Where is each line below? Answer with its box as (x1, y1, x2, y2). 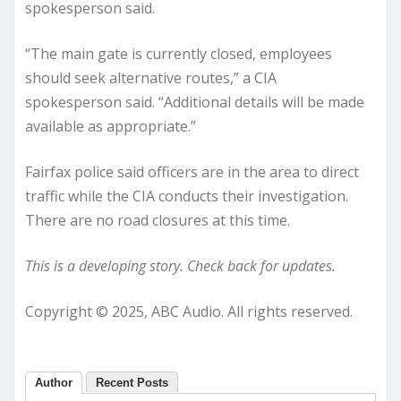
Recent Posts (96, 376, 168, 390)
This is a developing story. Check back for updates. (25, 256, 336, 277)
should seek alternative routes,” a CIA (25, 68, 277, 89)
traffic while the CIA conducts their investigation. (25, 186, 348, 207)
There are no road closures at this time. (25, 210, 290, 231)
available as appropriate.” (25, 116, 196, 137)
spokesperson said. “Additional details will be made (25, 92, 364, 113)
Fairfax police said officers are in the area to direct (25, 162, 359, 183)
